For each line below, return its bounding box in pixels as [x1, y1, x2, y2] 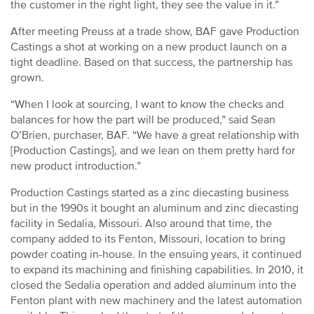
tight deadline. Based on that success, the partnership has [11, 55, 292, 69]
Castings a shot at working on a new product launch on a [11, 40, 287, 54]
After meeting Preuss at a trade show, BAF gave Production [11, 25, 299, 39]
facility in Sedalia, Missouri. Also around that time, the [11, 217, 272, 231]
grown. [11, 71, 44, 85]
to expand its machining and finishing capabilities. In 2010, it [11, 263, 303, 277]
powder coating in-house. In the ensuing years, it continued [11, 247, 301, 261]
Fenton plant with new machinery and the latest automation [11, 294, 302, 308]
